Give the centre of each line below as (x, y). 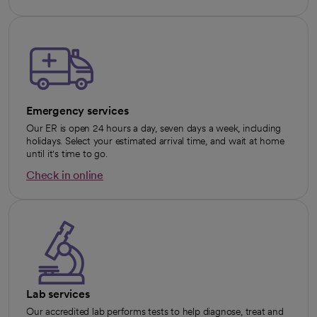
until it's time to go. (67, 153)
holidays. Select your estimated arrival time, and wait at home (155, 140)
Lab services (58, 294)
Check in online (65, 175)
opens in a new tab (74, 188)
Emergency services (77, 110)
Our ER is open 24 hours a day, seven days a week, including (154, 128)
